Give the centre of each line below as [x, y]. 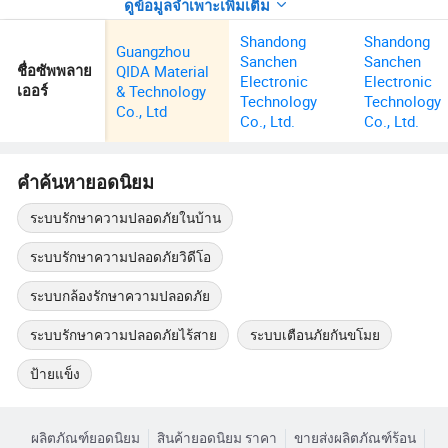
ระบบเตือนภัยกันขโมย [314, 335]
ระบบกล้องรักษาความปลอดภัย [119, 295]
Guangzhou [153, 51]
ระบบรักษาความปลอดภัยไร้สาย [123, 335]
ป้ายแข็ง [54, 374]
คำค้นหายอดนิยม [86, 182]
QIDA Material [163, 71]
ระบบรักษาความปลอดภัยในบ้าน [125, 217]
